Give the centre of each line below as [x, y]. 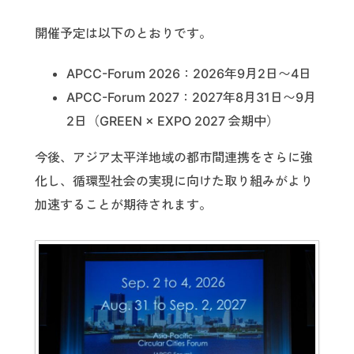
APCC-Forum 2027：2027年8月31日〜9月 [191, 98]
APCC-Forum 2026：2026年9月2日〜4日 [189, 74]
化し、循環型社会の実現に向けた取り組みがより [174, 181]
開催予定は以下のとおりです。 [123, 34]
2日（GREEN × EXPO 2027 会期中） [173, 121]
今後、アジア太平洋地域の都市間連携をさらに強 [174, 158]
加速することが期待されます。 [123, 205]
